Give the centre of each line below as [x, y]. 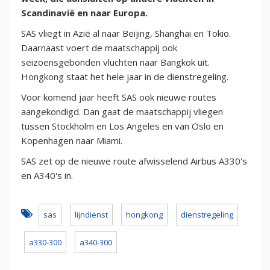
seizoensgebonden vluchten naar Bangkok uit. [115, 62]
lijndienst [91, 215]
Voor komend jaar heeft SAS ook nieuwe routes [119, 97]
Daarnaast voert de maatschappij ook [99, 48]
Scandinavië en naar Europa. [84, 13]
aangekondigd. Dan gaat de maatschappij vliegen [122, 112]
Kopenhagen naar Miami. [72, 141]
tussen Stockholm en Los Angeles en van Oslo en [122, 126]
